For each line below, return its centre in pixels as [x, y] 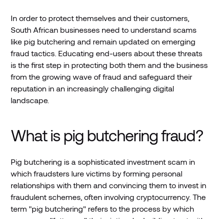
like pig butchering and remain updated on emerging [103, 41]
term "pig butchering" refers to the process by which [103, 208]
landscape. [30, 100]
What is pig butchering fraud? [107, 135]
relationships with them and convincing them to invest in [109, 185]
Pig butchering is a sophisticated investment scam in [103, 161]
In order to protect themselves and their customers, [100, 18]
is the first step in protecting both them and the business [109, 65]
